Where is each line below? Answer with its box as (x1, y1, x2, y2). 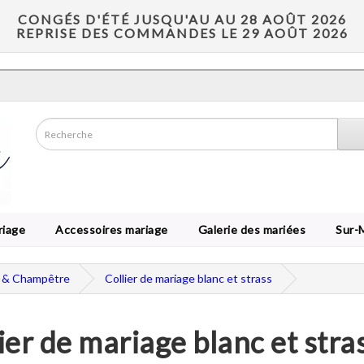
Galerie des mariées (192, 223, 305, 236)
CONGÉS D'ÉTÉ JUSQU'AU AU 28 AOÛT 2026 (17, 11, 347, 27)
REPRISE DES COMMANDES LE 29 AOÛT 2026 (15, 25, 349, 41)
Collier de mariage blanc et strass (105, 271, 272, 285)
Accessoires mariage (50, 223, 168, 236)
